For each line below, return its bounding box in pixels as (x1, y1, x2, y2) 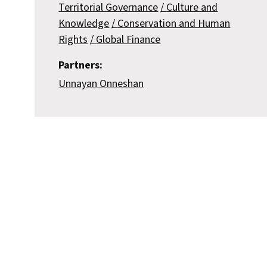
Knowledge (58, 16, 110, 32)
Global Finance (96, 32, 161, 48)
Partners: (58, 58, 103, 73)
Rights (58, 32, 88, 48)
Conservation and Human (117, 16, 231, 32)
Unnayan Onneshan (58, 76, 144, 92)
